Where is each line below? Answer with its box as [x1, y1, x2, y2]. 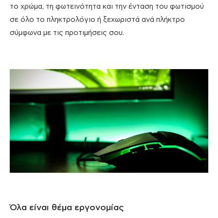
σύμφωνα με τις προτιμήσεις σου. [10, 29, 124, 37]
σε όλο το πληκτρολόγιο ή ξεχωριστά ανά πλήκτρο [10, 16, 185, 24]
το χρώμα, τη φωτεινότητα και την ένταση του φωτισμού [10, 3, 204, 11]
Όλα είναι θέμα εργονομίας [10, 203, 124, 213]
